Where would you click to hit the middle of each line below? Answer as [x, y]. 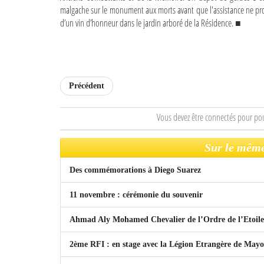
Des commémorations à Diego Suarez [135, 170]
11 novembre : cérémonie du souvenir [136, 195]
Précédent [87, 86]
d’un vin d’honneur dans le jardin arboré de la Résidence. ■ [151, 23]
